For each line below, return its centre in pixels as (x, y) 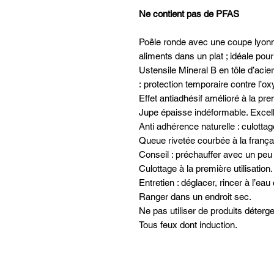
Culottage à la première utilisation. (206, 169)
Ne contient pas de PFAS (189, 14)
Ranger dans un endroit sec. (195, 197)
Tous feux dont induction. (188, 225)
